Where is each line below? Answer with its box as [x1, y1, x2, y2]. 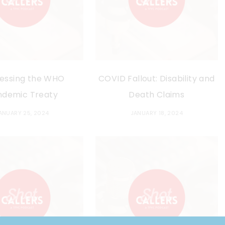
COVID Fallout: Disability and [98, 73, 215, 85]
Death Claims [129, 89, 185, 101]
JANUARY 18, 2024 [130, 109, 183, 118]
